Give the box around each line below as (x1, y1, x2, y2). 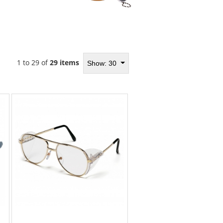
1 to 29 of (17, 58, 50, 68)
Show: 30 (87, 59, 119, 68)
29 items (50, 58, 80, 68)
